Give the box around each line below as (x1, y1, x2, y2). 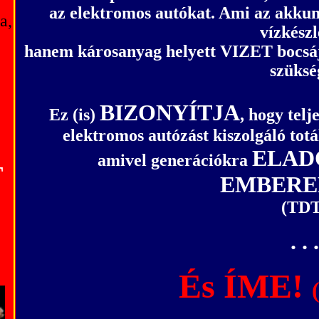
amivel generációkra (97, 151, 252, 169)
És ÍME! (179, 267, 303, 305)
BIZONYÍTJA (99, 100, 240, 125)
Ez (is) (48, 105, 100, 124)
